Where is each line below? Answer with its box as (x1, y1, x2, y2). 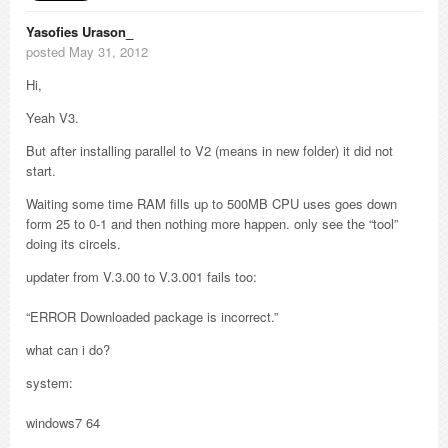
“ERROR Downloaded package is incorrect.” (26, 307, 278, 326)
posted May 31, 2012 (26, 42, 148, 61)
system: (26, 373, 73, 392)
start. (26, 161, 56, 180)
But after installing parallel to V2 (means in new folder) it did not (26, 141, 393, 160)
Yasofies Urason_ (26, 22, 133, 41)
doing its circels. (26, 234, 121, 253)
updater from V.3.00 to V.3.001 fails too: (26, 267, 257, 286)
